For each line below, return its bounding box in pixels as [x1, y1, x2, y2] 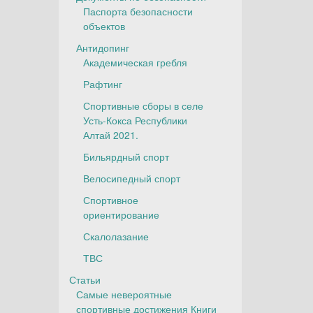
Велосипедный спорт [82, 171, 180, 185]
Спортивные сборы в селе [82, 99, 203, 112]
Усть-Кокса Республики [82, 113, 187, 127]
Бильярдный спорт [82, 150, 169, 163]
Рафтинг [82, 77, 122, 91]
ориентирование [82, 208, 159, 221]
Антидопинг [75, 41, 129, 54]
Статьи [68, 272, 101, 286]
